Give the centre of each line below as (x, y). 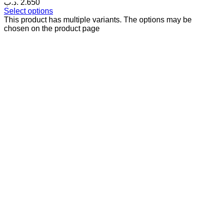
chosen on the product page (52, 29)
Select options (28, 11)
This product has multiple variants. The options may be (98, 20)
